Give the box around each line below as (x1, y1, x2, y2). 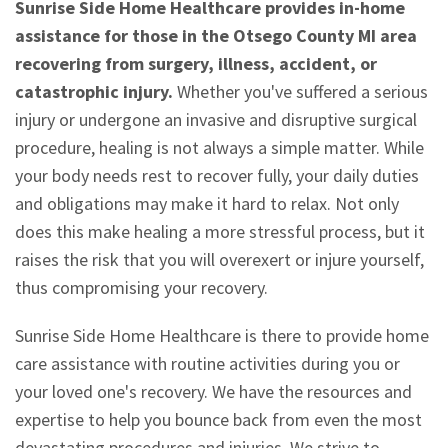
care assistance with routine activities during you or (15, 352, 400, 376)
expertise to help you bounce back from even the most (15, 408, 422, 432)
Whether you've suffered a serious (173, 80, 428, 104)
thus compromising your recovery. (15, 276, 268, 300)
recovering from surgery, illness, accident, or (15, 52, 377, 76)
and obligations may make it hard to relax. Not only (15, 192, 399, 216)
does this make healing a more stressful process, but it (15, 220, 425, 244)
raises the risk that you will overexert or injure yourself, (15, 248, 424, 272)
